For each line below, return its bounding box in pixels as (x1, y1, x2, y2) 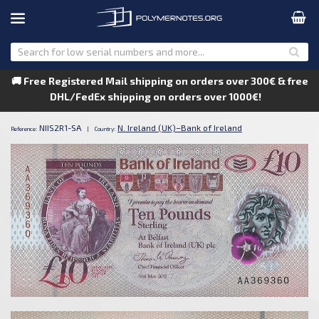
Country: (95, 125, 115, 132)
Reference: (11, 125, 37, 132)
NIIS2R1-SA (39, 122, 81, 132)
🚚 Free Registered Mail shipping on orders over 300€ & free (11, 75, 308, 87)
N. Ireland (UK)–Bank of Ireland (117, 122, 242, 132)
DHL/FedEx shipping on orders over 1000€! (49, 90, 270, 103)
